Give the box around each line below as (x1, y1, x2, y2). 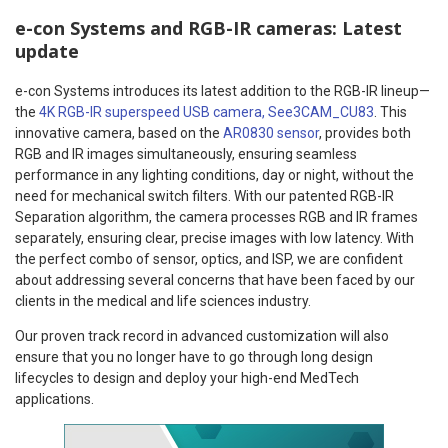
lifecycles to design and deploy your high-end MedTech (15, 369, 359, 386)
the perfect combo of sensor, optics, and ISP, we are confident (15, 250, 403, 267)
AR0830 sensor (223, 124, 319, 141)
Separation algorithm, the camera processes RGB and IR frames (15, 208, 418, 225)
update (15, 38, 79, 63)
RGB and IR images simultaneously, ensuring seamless (15, 145, 357, 162)
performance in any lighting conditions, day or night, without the (15, 166, 414, 183)
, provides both (319, 124, 411, 141)
